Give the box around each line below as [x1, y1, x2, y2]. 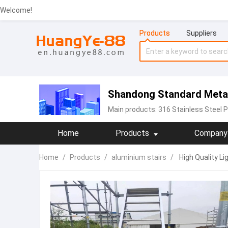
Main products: [108, 105, 158, 113]
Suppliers [186, 29, 217, 37]
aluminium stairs [111, 153, 166, 161]
